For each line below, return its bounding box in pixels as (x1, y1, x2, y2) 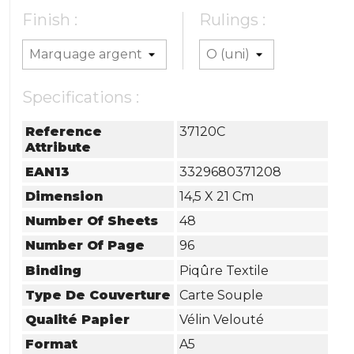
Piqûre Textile (179, 262, 269, 278)
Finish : (22, 10, 78, 29)
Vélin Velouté (179, 311, 265, 327)
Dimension (25, 188, 104, 204)
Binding (25, 262, 82, 278)
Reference (25, 123, 103, 139)
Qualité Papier (25, 311, 130, 327)
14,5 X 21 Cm (179, 188, 254, 204)
